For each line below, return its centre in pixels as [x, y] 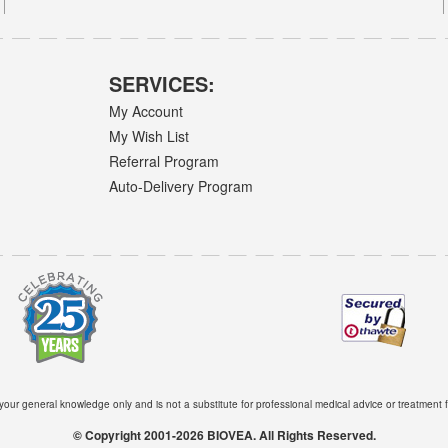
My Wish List [149, 135]
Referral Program [164, 161]
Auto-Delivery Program [181, 186]
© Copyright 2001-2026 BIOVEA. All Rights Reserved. [224, 435]
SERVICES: [162, 84]
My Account [146, 110]
